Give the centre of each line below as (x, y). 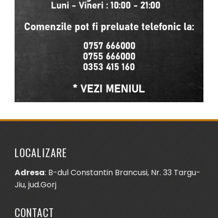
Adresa (30, 172)
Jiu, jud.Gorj (36, 184)
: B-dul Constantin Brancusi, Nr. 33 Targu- (123, 172)
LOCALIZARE (41, 152)
